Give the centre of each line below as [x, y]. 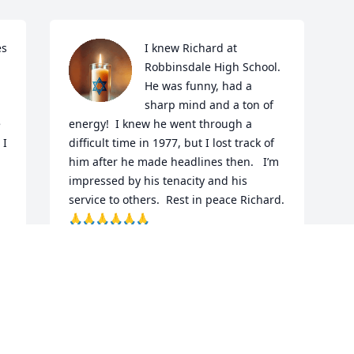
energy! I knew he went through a [161, 124]
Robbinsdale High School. [213, 67]
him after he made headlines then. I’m [174, 162]
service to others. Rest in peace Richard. [177, 200]
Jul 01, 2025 [100, 271]
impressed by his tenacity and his [158, 181]
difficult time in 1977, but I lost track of [172, 143]
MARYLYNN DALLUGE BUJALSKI [155, 255]
